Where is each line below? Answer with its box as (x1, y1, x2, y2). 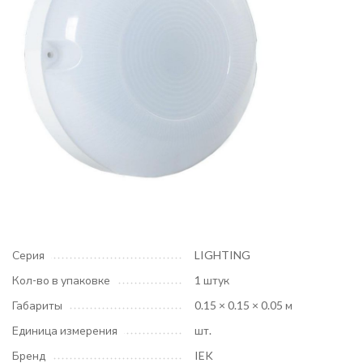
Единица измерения (12, 323, 117, 337)
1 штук (194, 273, 229, 287)
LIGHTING (194, 248, 250, 262)
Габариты (12, 298, 62, 312)
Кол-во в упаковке (12, 273, 110, 287)
